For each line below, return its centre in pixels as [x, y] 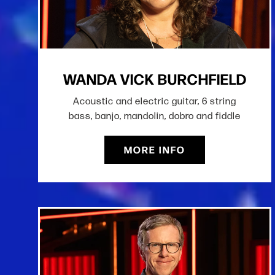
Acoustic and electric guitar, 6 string [155, 101]
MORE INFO [155, 150]
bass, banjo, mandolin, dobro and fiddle [155, 116]
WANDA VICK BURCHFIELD [155, 79]
